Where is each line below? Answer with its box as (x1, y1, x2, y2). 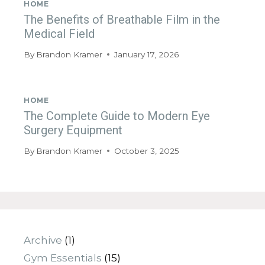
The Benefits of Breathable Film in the (24, 12, 220, 27)
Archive (24, 234, 62, 246)
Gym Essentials (24, 251, 102, 264)
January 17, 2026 (114, 50, 179, 60)
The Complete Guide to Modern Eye (24, 108, 210, 123)
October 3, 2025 (114, 146, 180, 156)
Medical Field (24, 26, 95, 41)
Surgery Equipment (24, 122, 122, 137)
